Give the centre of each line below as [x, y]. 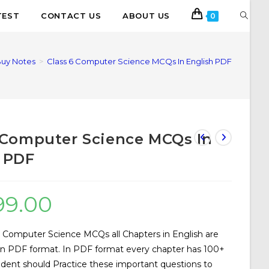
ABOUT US [146, 16]
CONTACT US [71, 16]
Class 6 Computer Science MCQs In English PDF [139, 61]
